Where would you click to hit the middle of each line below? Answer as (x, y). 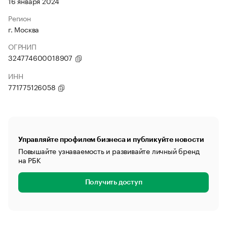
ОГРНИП (22, 46)
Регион (20, 18)
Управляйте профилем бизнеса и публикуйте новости (111, 139)
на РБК (30, 160)
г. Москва (24, 29)
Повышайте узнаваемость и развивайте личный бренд (109, 150)
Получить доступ (113, 182)
